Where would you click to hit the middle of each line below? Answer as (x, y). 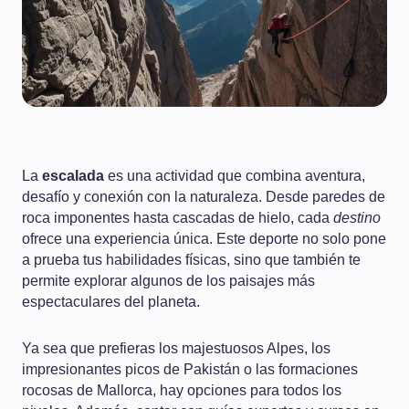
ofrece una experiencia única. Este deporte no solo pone (204, 239)
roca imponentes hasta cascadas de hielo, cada (178, 218)
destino (357, 218)
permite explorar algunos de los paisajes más (168, 281)
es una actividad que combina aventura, (235, 176)
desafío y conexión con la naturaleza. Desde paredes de (204, 197)
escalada (73, 176)
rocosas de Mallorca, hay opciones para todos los (182, 390)
